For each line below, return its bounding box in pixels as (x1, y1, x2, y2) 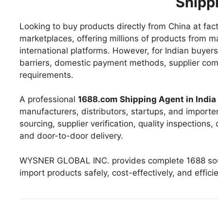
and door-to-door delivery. (19, 131, 123, 141)
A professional (19, 94, 78, 105)
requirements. (19, 70, 73, 80)
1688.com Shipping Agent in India (78, 94, 216, 105)
